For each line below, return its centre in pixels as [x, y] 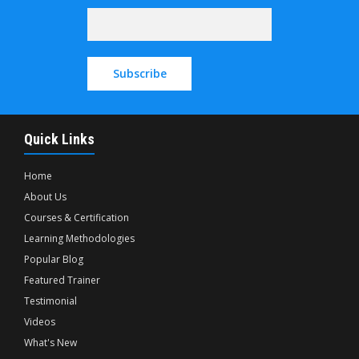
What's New [50, 343]
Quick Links [59, 139]
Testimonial [50, 301]
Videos [40, 322]
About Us [45, 197]
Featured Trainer [62, 280]
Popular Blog [54, 259]
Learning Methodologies [79, 238]
